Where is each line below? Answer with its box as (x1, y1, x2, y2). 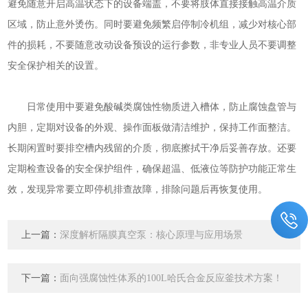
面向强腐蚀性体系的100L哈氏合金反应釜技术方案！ (60, 273, 283, 283)
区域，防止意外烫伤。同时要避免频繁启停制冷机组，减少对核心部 (8, 19, 297, 30)
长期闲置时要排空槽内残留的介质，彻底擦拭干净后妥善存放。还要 (8, 142, 297, 153)
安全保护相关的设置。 (8, 60, 104, 71)
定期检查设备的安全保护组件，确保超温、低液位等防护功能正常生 (8, 163, 297, 174)
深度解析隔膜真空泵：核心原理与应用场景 (60, 230, 243, 240)
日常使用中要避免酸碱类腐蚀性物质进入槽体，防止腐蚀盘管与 (8, 101, 297, 112)
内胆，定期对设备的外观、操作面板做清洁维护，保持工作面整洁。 (8, 122, 297, 133)
